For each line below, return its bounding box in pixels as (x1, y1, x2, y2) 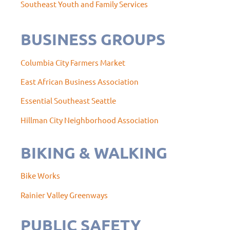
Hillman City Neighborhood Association (21, 114, 159, 125)
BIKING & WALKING (21, 143, 167, 163)
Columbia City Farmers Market (21, 57, 125, 67)
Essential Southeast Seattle (21, 95, 116, 106)
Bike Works (21, 170, 60, 181)
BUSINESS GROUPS (21, 29, 165, 49)
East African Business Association (21, 76, 139, 87)
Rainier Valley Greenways (21, 189, 108, 200)
